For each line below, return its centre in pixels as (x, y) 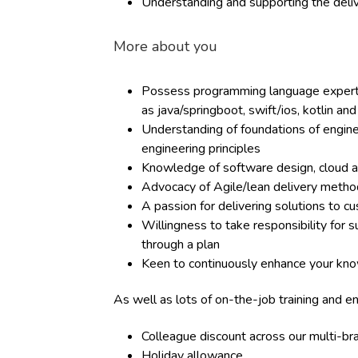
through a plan (181, 245)
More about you (165, 46)
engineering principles (201, 149)
